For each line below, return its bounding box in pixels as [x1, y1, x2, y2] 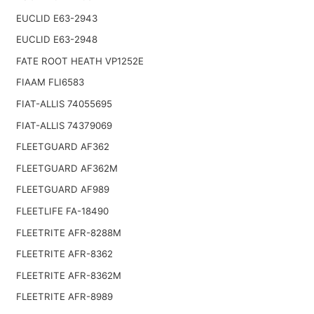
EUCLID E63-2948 [15, 34, 97, 46]
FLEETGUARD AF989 [15, 184, 109, 196]
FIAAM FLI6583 [15, 76, 84, 88]
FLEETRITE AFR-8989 [15, 291, 113, 303]
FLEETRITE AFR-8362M [15, 269, 121, 281]
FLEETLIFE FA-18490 [15, 205, 109, 217]
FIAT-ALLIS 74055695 [15, 98, 112, 110]
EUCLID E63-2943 [15, 12, 97, 24]
